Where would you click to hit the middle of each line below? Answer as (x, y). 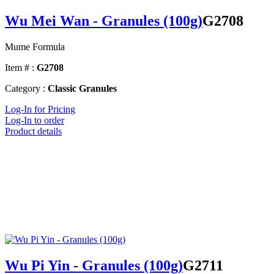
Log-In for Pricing (40, 109)
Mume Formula (35, 47)
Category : (25, 89)
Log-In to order (35, 120)
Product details (33, 131)
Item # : (20, 68)
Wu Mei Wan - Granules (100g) (104, 21)
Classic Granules (82, 89)
